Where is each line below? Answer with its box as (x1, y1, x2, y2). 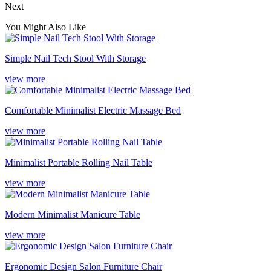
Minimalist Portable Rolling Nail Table (5, 157, 152, 168)
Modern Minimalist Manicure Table (5, 209, 140, 220)
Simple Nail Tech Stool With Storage (5, 53, 146, 64)
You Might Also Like (5, 21, 86, 32)
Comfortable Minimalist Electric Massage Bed (5, 105, 181, 116)
